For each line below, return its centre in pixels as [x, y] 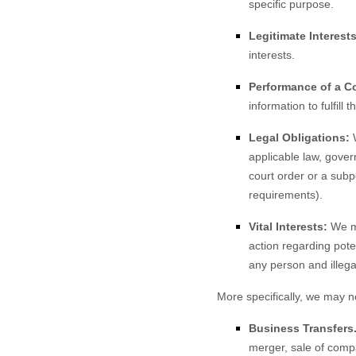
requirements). [286, 195]
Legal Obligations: [299, 137]
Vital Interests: [288, 226]
